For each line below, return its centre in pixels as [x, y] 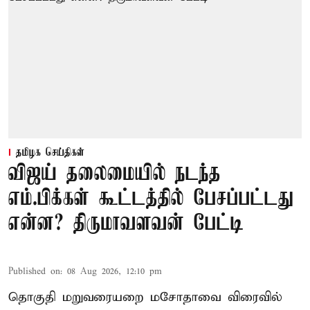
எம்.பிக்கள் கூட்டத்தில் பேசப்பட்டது [151, 199]
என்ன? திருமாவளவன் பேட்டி [126, 224]
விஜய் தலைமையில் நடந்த [115, 174]
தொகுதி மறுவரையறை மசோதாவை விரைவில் [145, 297]
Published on [34, 271]
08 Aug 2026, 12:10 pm [115, 271]
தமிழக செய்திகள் [50, 153]
